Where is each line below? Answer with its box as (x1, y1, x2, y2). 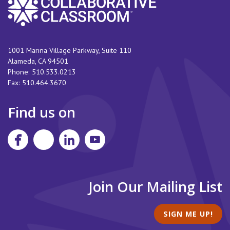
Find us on (8, 103, 75, 122)
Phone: (8, 67, 32, 77)
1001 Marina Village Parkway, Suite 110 (8, 46, 131, 55)
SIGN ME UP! (163, 208, 214, 219)
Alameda (8, 56, 35, 66)
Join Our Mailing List (88, 177, 222, 196)
